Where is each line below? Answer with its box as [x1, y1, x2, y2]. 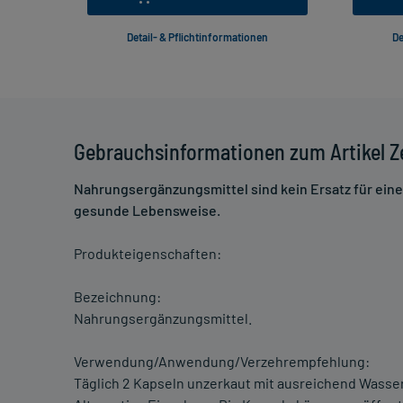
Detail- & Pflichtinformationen [127, 31, 268, 44]
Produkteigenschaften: [74, 245, 221, 263]
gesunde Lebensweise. [74, 201, 220, 219]
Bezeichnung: [74, 288, 161, 306]
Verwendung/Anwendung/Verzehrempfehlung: [74, 353, 370, 371]
